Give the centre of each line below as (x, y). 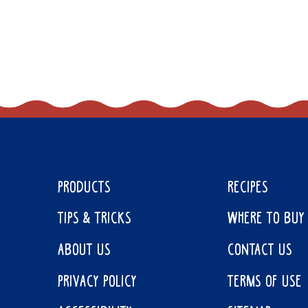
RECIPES (247, 188)
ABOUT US (84, 251)
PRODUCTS (84, 188)
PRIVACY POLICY (97, 282)
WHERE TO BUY (266, 220)
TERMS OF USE (264, 282)
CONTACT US (260, 251)
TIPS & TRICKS (94, 220)
